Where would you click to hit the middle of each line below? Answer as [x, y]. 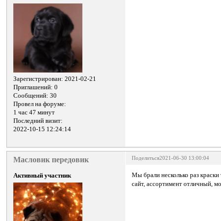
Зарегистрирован [37, 79]
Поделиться [146, 158]
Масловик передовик [51, 159]
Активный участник [42, 176]
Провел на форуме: [40, 104]
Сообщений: [31, 95]
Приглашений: [33, 87]
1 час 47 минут [34, 112]
